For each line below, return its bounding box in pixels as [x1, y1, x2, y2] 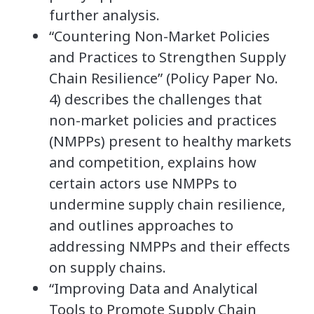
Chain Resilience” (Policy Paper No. [49, 68, 278, 88]
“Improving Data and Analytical [49, 278, 258, 298]
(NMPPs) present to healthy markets [49, 131, 292, 151]
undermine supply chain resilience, [49, 194, 285, 214]
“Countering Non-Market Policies [49, 26, 270, 46]
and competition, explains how [49, 152, 257, 172]
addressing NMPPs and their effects [49, 236, 290, 256]
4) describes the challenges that [49, 89, 262, 109]
